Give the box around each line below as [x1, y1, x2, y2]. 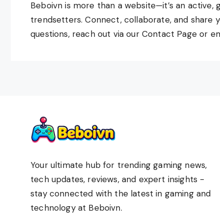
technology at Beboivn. [30, 202, 122, 214]
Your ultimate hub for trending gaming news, [30, 160, 207, 171]
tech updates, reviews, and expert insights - [30, 174, 205, 185]
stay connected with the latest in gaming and [30, 188, 211, 199]
